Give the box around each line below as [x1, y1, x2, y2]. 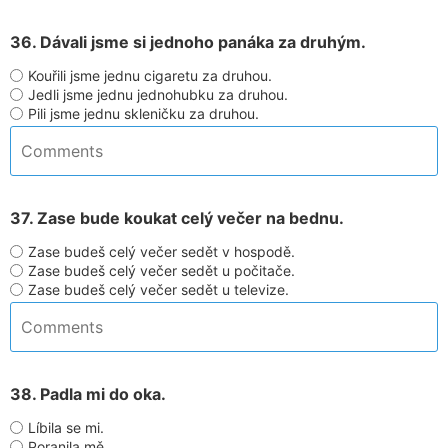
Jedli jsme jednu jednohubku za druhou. [28, 86, 288, 103]
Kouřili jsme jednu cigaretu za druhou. [28, 67, 272, 84]
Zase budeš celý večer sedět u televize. [28, 281, 289, 298]
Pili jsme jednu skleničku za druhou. [28, 105, 259, 122]
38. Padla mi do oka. [10, 384, 166, 404]
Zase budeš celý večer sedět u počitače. [28, 262, 295, 279]
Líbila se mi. [28, 419, 104, 436]
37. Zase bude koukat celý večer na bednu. [10, 208, 344, 228]
